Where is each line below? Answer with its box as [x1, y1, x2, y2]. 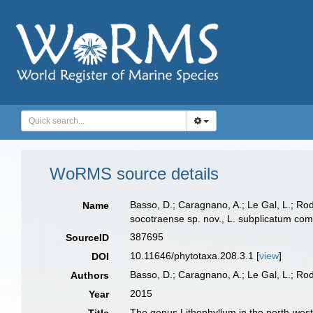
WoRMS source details [50, 164, 219, 183]
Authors [71, 270, 110, 281]
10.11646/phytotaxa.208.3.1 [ [130, 250, 260, 261]
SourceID [66, 232, 110, 243]
